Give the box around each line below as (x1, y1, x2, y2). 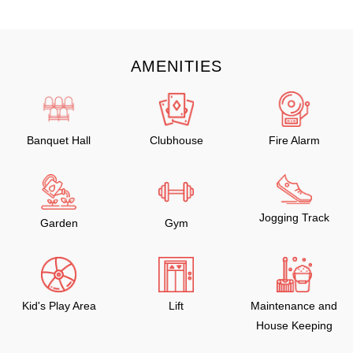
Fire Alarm (268, 134, 320, 147)
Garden (39, 217, 78, 229)
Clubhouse (149, 134, 203, 147)
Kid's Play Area (21, 299, 96, 312)
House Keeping (255, 319, 333, 332)
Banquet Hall (27, 134, 91, 147)
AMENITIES (131, 58, 222, 75)
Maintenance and (251, 299, 338, 312)
